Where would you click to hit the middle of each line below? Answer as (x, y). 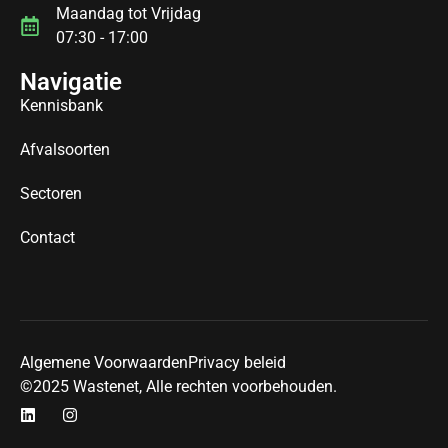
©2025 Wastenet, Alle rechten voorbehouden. (178, 387)
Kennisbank (61, 106)
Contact (47, 238)
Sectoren (51, 194)
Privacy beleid (237, 363)
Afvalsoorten (65, 150)
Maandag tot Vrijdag (128, 14)
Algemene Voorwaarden (104, 363)
